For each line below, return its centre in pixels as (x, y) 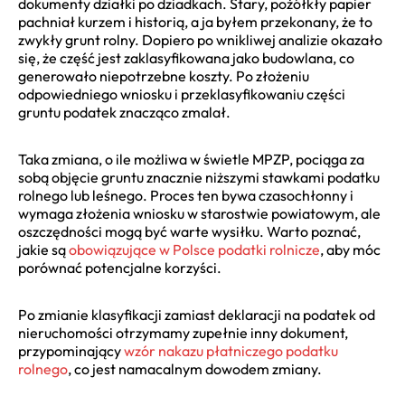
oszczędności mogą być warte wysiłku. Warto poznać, (189, 231)
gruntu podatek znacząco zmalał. (124, 112)
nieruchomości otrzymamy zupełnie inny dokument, (183, 332)
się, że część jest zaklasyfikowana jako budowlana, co (186, 57)
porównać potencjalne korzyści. (120, 267)
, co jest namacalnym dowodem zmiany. (195, 368)
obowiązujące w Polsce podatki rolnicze (194, 249)
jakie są (43, 249)
